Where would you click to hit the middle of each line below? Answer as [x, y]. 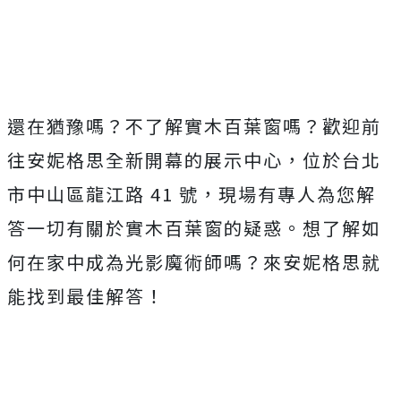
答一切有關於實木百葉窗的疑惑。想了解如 [194, 228]
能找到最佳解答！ [86, 296]
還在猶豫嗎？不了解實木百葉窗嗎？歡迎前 [194, 126]
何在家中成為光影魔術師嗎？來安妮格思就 [194, 262]
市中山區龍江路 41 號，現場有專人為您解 [192, 194]
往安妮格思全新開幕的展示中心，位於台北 [194, 160]
